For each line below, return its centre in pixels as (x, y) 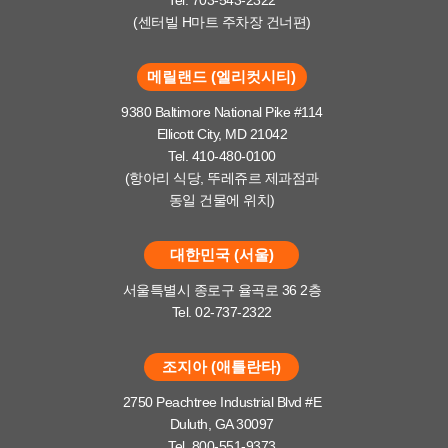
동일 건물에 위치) (221, 199)
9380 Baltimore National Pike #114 (222, 111)
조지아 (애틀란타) (222, 366)
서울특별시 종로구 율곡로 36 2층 (221, 289)
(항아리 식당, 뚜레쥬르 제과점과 (221, 177)
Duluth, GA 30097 (221, 423)
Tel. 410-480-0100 (222, 155)
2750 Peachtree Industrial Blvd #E (221, 401)
